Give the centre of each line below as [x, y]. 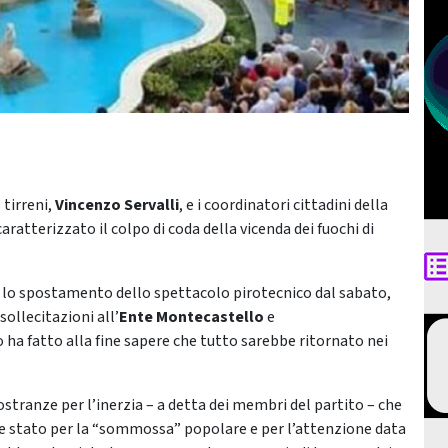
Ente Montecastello [193, 317]
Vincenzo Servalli [117, 205]
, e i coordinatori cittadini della [283, 205]
